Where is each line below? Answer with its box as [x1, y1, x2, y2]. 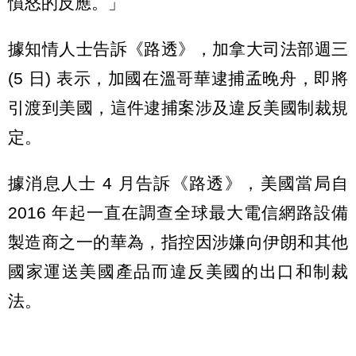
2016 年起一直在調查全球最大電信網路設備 [8, 203, 348, 222]
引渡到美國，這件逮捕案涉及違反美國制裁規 [8, 99, 348, 118]
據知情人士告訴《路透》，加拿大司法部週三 [8, 40, 348, 59]
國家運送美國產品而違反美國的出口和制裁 [8, 261, 348, 281]
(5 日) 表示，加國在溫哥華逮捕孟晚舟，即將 [8, 69, 348, 88]
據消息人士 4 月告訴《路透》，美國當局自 [8, 173, 348, 192]
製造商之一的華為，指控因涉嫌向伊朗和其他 [8, 232, 348, 251]
